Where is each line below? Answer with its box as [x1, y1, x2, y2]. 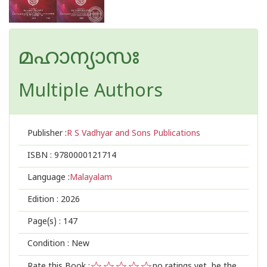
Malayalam [70, 173, 112, 183]
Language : [27, 173, 70, 183]
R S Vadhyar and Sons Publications [67, 129, 200, 139]
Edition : [27, 195, 61, 205]
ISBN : [27, 151, 54, 161]
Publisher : [27, 129, 67, 139]
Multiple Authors [18, 81, 163, 103]
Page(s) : [27, 217, 63, 227]
